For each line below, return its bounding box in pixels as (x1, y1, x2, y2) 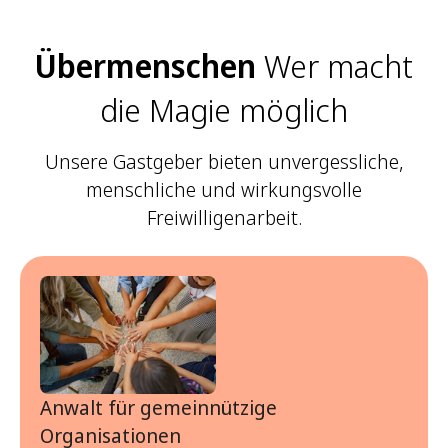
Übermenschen (35, 44, 256, 88)
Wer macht (256, 44, 413, 88)
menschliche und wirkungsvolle (86, 176, 362, 204)
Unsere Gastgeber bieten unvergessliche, (44, 148, 404, 176)
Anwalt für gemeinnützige (40, 393, 277, 421)
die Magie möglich (100, 88, 348, 132)
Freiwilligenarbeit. (146, 204, 302, 232)
